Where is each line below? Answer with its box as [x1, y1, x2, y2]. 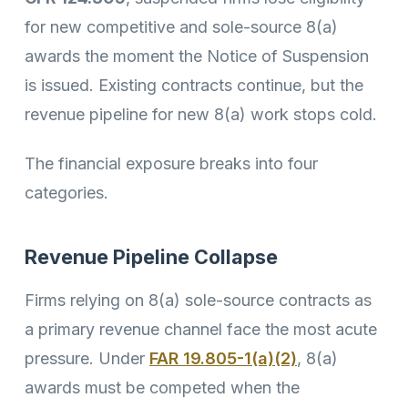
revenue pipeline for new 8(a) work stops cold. [25, 104, 377, 124]
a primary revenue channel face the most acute [25, 319, 377, 339]
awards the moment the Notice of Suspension [25, 46, 369, 66]
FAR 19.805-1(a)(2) [149, 348, 297, 368]
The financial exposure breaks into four [25, 154, 318, 174]
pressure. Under [25, 348, 149, 368]
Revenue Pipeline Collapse [25, 245, 278, 270]
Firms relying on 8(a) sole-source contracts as [25, 290, 372, 310]
